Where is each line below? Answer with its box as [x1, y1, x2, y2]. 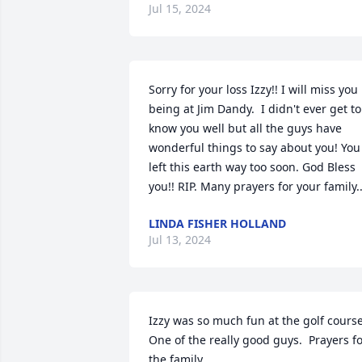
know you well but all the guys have [149, 120, 342, 136]
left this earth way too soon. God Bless [149, 159, 356, 175]
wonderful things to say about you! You [149, 140, 360, 155]
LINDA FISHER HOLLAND [149, 216, 286, 231]
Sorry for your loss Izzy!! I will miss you [149, 82, 358, 97]
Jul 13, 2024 [149, 232, 211, 247]
